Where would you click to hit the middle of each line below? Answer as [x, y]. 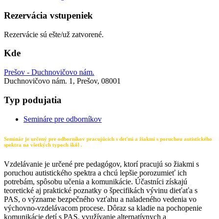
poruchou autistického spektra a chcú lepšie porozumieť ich [95, 173]
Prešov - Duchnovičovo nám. [49, 72]
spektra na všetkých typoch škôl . [43, 144]
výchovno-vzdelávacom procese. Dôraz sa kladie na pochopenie [103, 208]
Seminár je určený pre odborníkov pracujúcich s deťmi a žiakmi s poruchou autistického [108, 139]
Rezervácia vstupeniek [48, 16]
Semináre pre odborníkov [63, 119]
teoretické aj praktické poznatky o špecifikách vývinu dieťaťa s [101, 190]
